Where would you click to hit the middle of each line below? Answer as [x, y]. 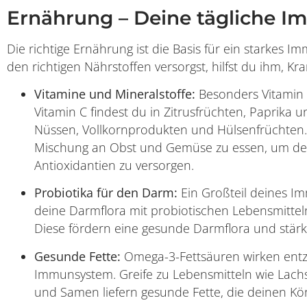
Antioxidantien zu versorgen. [114, 165]
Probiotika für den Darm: [106, 193]
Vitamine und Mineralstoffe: [115, 94]
